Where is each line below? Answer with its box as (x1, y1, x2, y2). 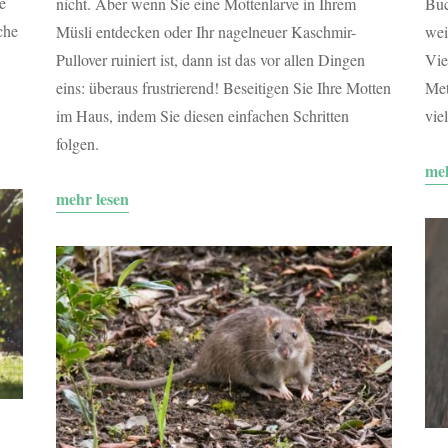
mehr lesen (55, 187, 129, 211)
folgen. (55, 133, 99, 155)
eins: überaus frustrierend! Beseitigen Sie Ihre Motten (55, 77, 391, 99)
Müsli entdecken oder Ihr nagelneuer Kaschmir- (55, 21, 356, 43)
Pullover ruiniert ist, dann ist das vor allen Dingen (55, 49, 365, 71)
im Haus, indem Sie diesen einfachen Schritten (55, 105, 349, 127)
